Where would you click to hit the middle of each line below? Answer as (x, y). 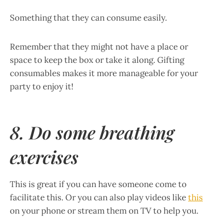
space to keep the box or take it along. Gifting (97, 60)
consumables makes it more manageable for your (104, 73)
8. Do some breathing (92, 132)
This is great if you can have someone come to (98, 184)
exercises (44, 157)
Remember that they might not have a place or (99, 47)
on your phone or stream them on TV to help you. (104, 211)
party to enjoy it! (42, 86)
